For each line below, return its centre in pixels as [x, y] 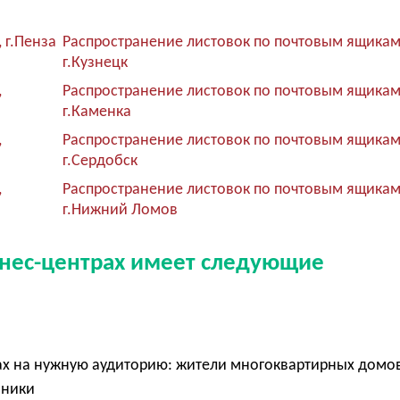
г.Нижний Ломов [121, 210]
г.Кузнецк [96, 62]
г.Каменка [97, 112]
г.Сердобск [100, 161]
